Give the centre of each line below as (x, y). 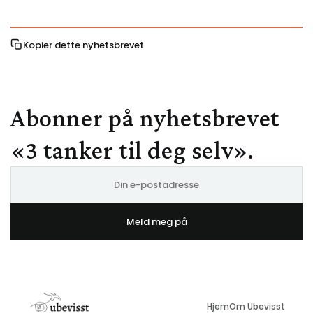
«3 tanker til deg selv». (132, 150)
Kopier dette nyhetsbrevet (83, 45)
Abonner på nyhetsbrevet (145, 118)
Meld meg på (156, 221)
